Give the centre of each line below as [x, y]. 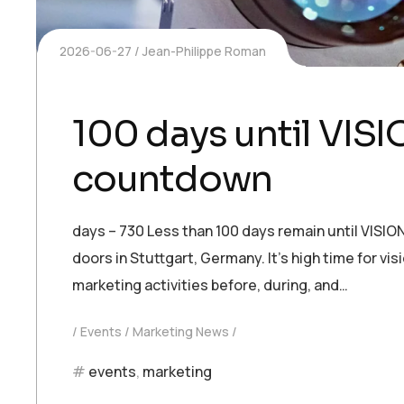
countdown [173, 179]
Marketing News [181, 332]
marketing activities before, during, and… [210, 285]
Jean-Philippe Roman [204, 51]
